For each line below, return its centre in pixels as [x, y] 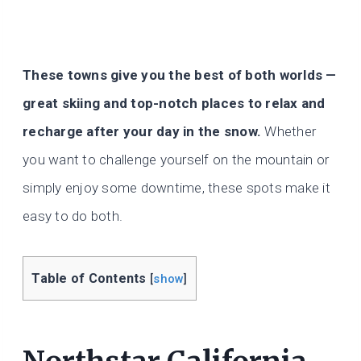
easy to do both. [73, 216]
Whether [289, 132]
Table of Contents [89, 279]
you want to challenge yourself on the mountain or [176, 160]
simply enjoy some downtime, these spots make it [176, 188]
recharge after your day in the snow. [142, 132]
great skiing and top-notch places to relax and [174, 104]
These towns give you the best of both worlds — [180, 75]
